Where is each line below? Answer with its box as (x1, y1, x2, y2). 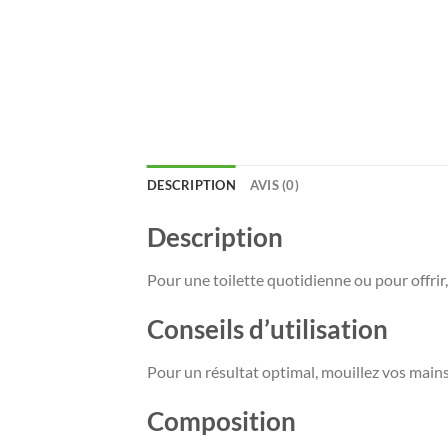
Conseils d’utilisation (147, 314, 388, 345)
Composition (147, 405, 296, 436)
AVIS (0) (249, 177, 299, 194)
